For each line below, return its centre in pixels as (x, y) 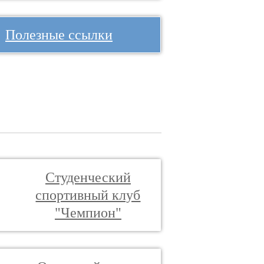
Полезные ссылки (59, 35)
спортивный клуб (88, 195)
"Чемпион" (88, 213)
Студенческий (88, 177)
